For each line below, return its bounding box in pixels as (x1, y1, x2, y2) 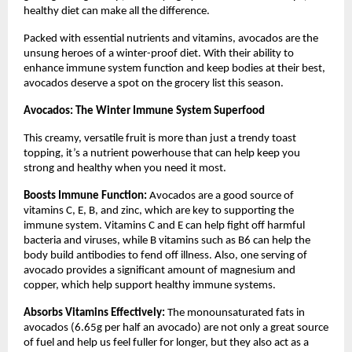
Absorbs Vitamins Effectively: (24, 306, 165, 319)
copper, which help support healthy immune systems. (24, 279, 276, 291)
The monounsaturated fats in (165, 306, 305, 319)
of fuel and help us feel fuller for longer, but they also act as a (24, 336, 309, 349)
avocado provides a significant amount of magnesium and (24, 264, 295, 277)
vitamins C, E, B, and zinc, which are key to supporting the (24, 204, 294, 217)
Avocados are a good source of (147, 189, 294, 202)
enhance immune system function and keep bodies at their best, (24, 62, 325, 75)
